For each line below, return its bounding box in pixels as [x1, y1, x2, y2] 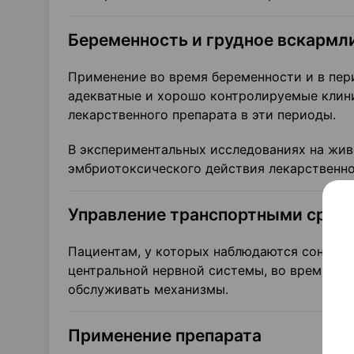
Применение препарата [68, 326, 262, 345]
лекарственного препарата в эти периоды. [68, 107, 336, 122]
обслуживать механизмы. [68, 281, 228, 297]
